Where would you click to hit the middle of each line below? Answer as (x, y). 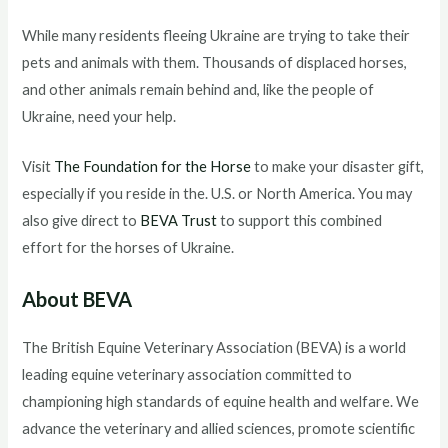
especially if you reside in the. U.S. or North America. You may (217, 194)
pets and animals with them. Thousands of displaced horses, (215, 62)
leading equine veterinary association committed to (187, 375)
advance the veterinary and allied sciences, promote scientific (219, 429)
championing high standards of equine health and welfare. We (221, 402)
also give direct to (81, 221)
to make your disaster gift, (338, 167)
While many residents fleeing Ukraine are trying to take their (216, 35)
